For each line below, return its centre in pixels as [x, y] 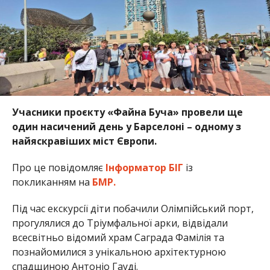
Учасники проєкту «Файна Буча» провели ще [127, 112]
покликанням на [52, 182]
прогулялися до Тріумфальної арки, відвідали [120, 223]
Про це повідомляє [58, 168]
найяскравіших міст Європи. [84, 141]
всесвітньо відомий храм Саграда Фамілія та [118, 238]
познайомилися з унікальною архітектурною [119, 252]
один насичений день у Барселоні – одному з [126, 127]
